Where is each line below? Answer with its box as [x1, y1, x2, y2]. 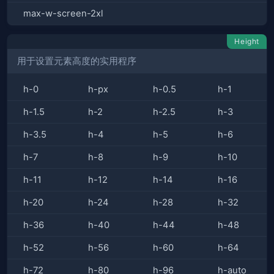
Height [234, 37, 259, 46]
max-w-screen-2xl [23, 8, 103, 20]
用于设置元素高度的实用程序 [17, 55, 136, 67]
